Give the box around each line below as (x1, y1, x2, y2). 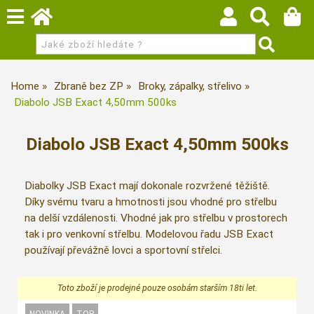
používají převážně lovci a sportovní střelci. (25, 244, 222, 257)
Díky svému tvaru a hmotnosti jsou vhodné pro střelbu (25, 196, 277, 209)
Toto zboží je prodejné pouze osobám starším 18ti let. (57, 282, 257, 293)
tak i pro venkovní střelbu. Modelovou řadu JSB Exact (25, 228, 273, 241)
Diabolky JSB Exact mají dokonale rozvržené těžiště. (25, 179, 270, 193)
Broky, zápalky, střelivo (138, 80, 242, 93)
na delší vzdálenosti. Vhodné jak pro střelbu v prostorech (25, 212, 287, 225)
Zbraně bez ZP (54, 80, 123, 93)
